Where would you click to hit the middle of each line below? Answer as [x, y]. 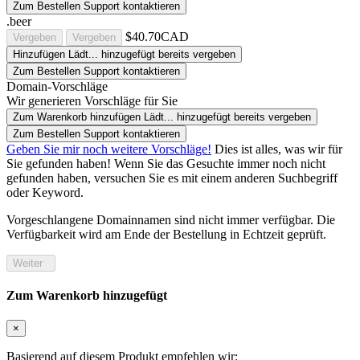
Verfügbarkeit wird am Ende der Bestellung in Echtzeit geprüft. [166, 234]
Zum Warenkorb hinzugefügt [87, 295]
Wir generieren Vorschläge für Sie [92, 100]
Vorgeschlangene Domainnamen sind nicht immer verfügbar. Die [171, 219]
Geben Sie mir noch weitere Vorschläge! [109, 149]
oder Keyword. [45, 192]
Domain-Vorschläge [57, 86]
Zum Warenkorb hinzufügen [77, 117]
